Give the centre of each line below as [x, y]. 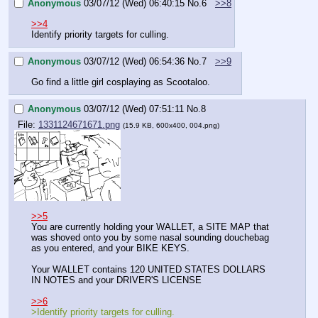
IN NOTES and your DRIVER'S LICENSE [116, 280]
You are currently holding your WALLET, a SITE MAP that [150, 226]
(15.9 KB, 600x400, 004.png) [171, 125]
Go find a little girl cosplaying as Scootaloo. [121, 82]
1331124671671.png [79, 125]
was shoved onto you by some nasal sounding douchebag [150, 237]
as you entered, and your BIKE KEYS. [110, 248]
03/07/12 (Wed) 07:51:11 [134, 109]
